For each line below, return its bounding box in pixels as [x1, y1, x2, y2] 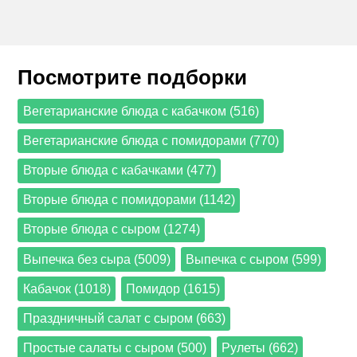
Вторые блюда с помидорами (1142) [22, 193, 235, 207]
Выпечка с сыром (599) [185, 252, 321, 266]
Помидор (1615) [125, 281, 220, 296]
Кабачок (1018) [22, 281, 111, 296]
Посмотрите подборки [18, 65, 248, 88]
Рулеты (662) [221, 341, 298, 355]
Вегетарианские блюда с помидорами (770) [22, 133, 279, 147]
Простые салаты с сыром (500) [22, 341, 206, 355]
